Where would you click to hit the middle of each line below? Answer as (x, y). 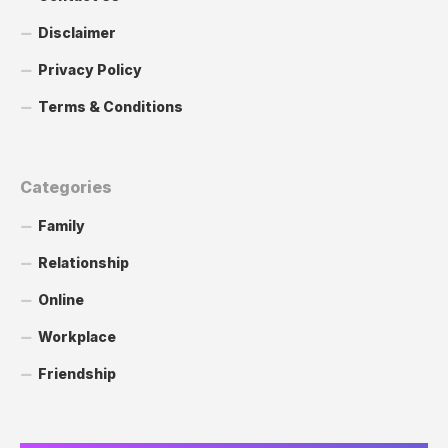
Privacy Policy (90, 69)
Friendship (77, 373)
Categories (66, 186)
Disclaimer (77, 32)
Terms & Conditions (110, 106)
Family (61, 225)
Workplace (77, 336)
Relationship (83, 262)
